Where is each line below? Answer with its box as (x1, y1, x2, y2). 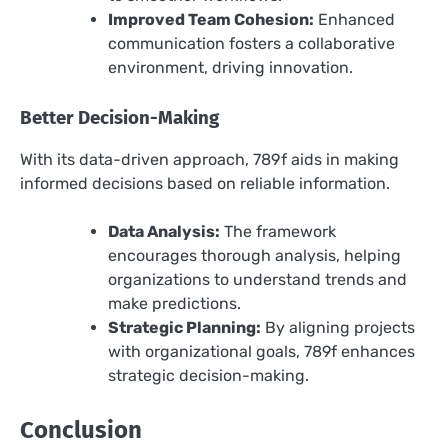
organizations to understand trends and (108, 270, 407, 290)
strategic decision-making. (108, 366, 309, 386)
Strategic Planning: (108, 318, 261, 338)
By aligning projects (261, 318, 415, 338)
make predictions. (108, 294, 241, 314)
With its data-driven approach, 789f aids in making (20, 149, 399, 169)
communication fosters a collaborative (108, 33, 395, 53)
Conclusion (20, 416, 142, 445)
